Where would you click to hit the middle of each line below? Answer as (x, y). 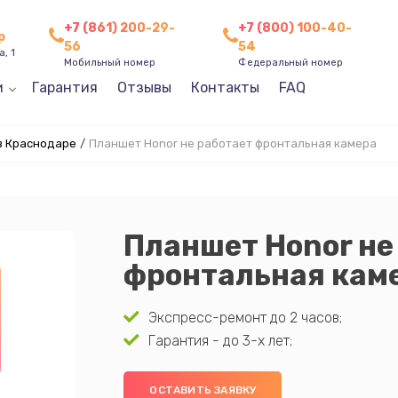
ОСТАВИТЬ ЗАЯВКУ (203, 390)
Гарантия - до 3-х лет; (220, 341)
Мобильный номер (110, 62)
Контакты (225, 88)
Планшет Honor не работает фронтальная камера (232, 143)
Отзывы (144, 88)
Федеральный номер (291, 62)
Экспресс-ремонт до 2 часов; (245, 318)
